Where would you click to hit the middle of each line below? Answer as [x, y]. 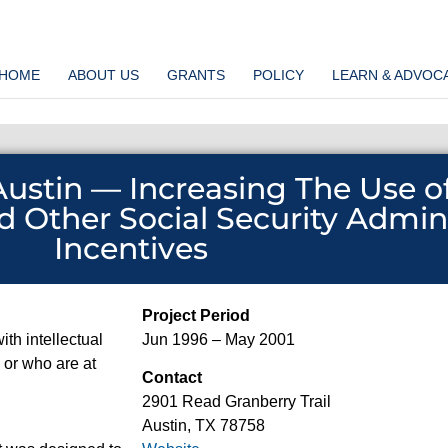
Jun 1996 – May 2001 [218, 339]
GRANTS [195, 75]
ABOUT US [103, 75]
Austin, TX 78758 [203, 426]
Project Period [196, 315]
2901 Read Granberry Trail [236, 402]
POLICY [278, 75]
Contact [172, 378]
